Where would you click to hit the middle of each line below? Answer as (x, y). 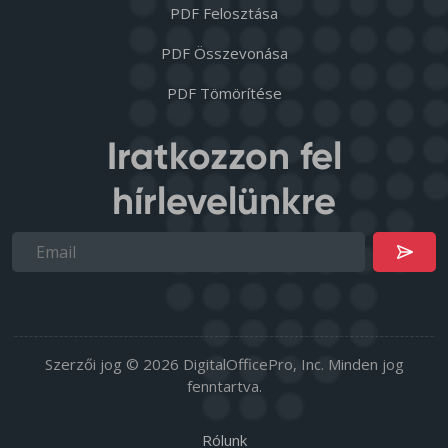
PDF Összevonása (224, 52)
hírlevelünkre (224, 200)
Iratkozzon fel (224, 155)
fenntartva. (224, 385)
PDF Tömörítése (224, 92)
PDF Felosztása (224, 12)
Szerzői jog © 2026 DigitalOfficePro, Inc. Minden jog (224, 363)
